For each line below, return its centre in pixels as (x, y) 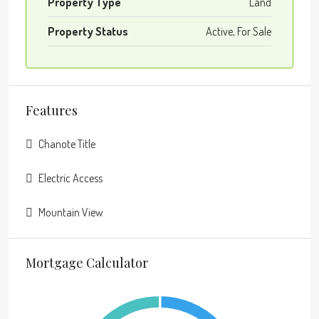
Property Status (88, 31)
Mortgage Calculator (87, 262)
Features (52, 110)
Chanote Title (67, 143)
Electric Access (70, 178)
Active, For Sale (239, 31)
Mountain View (71, 212)
